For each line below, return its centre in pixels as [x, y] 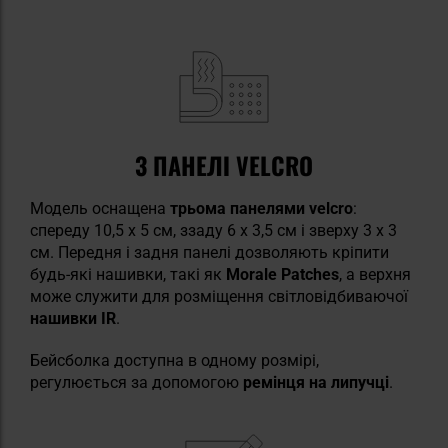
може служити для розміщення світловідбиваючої [219, 296]
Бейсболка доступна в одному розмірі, [174, 360]
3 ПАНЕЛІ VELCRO [224, 164]
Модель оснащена [98, 208]
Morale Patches [282, 274]
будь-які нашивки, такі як [128, 274]
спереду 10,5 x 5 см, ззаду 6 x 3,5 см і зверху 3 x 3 [213, 230]
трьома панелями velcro [259, 208]
